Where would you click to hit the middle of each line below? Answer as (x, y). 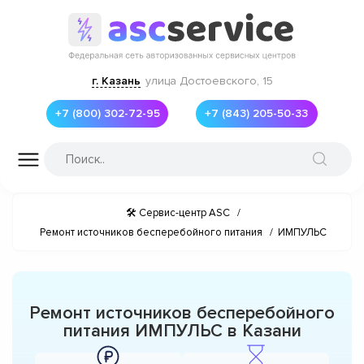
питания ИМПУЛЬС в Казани (182, 331)
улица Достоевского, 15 (209, 80)
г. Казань (116, 80)
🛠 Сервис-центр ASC (178, 212)
